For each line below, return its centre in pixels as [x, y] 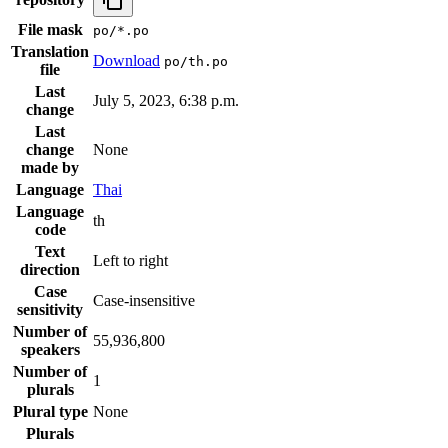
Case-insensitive [144, 301]
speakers [50, 350]
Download [126, 61]
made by [50, 168]
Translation [50, 52]
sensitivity [50, 310]
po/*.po [121, 31]
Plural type [50, 412]
